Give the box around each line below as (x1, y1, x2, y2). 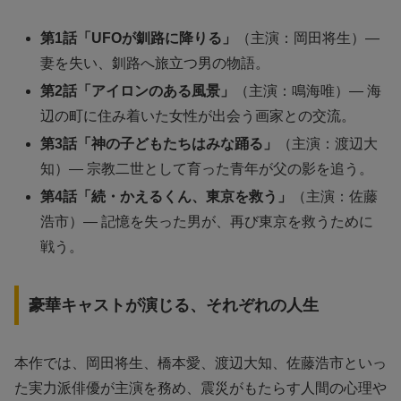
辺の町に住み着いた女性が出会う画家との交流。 (40, 107, 356, 124)
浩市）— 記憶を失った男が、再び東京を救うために (40, 214, 374, 230)
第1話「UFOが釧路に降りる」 (40, 30, 237, 46)
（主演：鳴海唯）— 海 (235, 82, 382, 98)
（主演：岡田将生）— (236, 30, 380, 46)
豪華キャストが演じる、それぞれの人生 (28, 295, 319, 314)
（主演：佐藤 (292, 189, 379, 205)
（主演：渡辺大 (277, 135, 379, 151)
